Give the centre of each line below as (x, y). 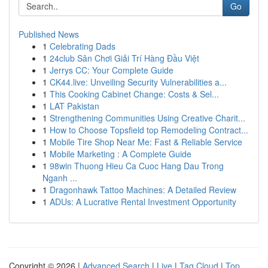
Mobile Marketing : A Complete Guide (121, 154)
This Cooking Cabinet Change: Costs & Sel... (134, 94)
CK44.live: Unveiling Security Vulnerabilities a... (138, 82)
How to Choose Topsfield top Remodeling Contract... (149, 130)
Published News (49, 34)
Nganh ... (60, 178)
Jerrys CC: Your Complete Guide (112, 70)
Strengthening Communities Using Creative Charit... (147, 118)
